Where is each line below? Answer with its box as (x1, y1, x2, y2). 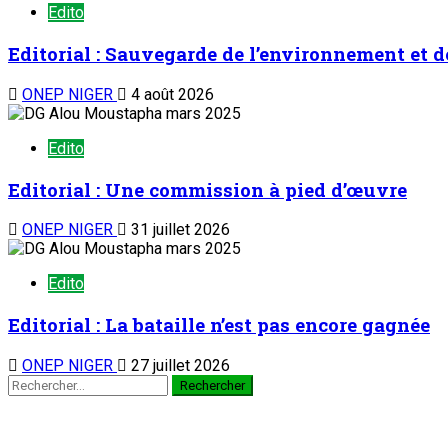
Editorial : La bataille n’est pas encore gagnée (8, 312, 430, 338)
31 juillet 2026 (127, 220, 230, 240)
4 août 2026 (127, 84, 214, 104)
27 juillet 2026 (127, 355, 230, 375)
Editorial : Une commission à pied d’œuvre (8, 176, 407, 202)
